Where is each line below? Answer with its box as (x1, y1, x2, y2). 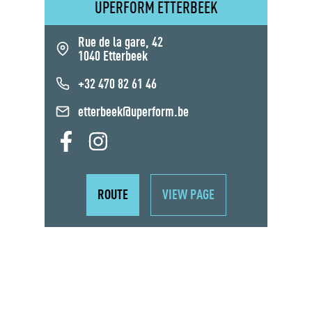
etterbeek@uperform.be (78, 105, 189, 120)
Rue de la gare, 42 (78, 36, 163, 50)
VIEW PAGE (162, 189, 214, 203)
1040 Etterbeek (78, 49, 148, 64)
